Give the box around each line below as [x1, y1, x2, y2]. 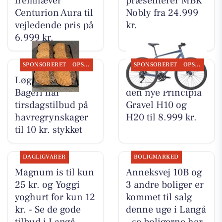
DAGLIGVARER [22, 153, 66, 161]
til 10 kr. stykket [14, 123, 82, 136]
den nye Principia [125, 86, 202, 99]
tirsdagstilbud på [14, 98, 88, 111]
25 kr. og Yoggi [14, 178, 80, 192]
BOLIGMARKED [133, 153, 179, 161]
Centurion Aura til [14, 6, 93, 19]
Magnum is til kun [14, 166, 94, 179]
